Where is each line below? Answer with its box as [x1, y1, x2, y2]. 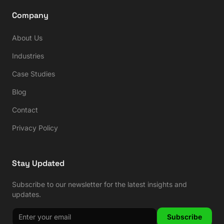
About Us [12, 33, 42, 42]
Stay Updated [12, 158, 64, 168]
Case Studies [12, 69, 55, 78]
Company [12, 10, 48, 20]
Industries [12, 51, 44, 60]
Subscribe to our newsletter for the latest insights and [12, 180, 187, 188]
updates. [12, 190, 41, 198]
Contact [12, 105, 38, 114]
